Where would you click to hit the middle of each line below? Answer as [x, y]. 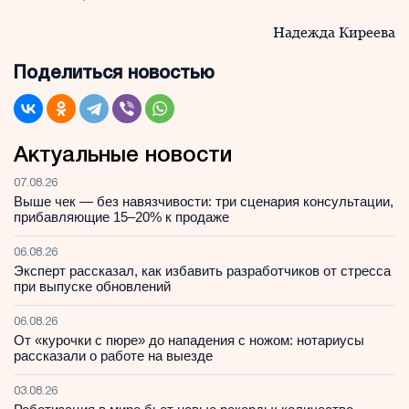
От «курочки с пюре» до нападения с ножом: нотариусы [189, 340]
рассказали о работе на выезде [113, 356]
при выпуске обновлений [92, 286]
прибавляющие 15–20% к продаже [121, 217]
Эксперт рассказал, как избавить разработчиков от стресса [202, 271]
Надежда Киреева [334, 32]
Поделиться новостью [114, 74]
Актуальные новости [123, 156]
